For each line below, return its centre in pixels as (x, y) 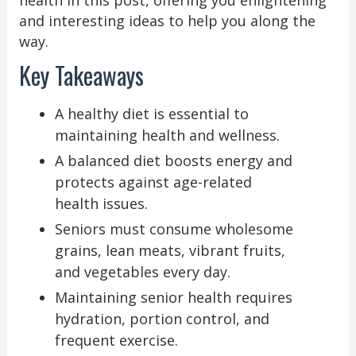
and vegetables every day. (142, 272)
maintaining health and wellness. (167, 135)
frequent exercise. (116, 341)
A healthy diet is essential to (151, 114)
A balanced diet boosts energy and (173, 161)
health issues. (101, 204)
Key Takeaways (81, 75)
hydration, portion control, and (162, 319)
